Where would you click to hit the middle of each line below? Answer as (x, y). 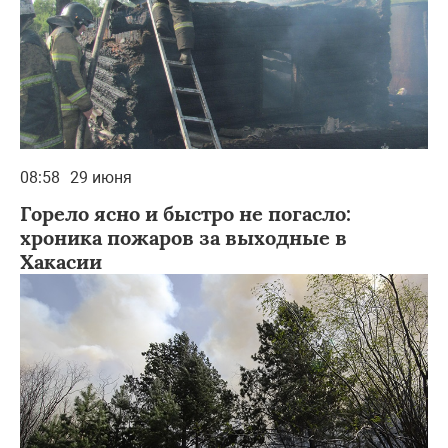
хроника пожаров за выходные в (183, 237)
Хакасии (61, 261)
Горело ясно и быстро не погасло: (185, 213)
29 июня (101, 177)
